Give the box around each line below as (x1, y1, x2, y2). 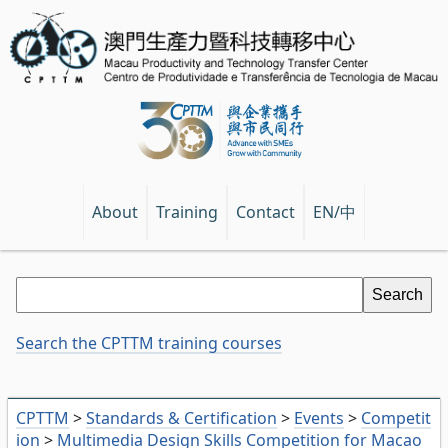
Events (294, 407, 344, 430)
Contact (236, 201, 295, 224)
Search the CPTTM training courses (16, 332, 282, 355)
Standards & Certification (86, 407, 277, 430)
